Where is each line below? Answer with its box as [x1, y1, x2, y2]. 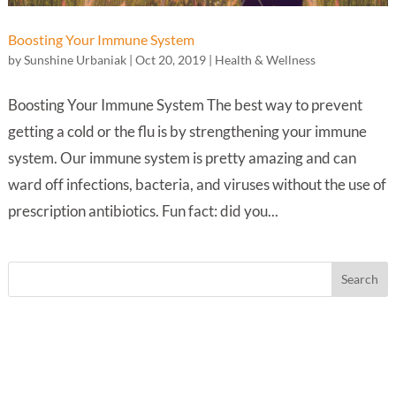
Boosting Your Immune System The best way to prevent [7, 95, 362, 114]
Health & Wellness [214, 51, 316, 67]
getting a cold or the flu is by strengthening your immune [7, 121, 367, 141]
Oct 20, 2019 [134, 51, 206, 67]
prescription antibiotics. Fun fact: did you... [7, 201, 278, 220]
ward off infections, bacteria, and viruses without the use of [7, 174, 386, 194]
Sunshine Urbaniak [23, 51, 126, 67]
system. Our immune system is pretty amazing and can [7, 148, 356, 167]
